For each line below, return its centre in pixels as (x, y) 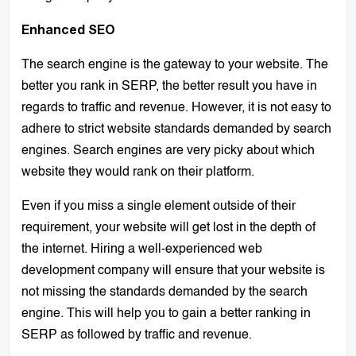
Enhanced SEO (69, 31)
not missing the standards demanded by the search (165, 292)
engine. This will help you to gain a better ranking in (166, 313)
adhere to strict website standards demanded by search (177, 129)
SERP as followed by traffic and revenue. (137, 335)
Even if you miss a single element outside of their (159, 206)
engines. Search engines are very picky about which (168, 151)
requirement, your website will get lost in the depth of (169, 228)
